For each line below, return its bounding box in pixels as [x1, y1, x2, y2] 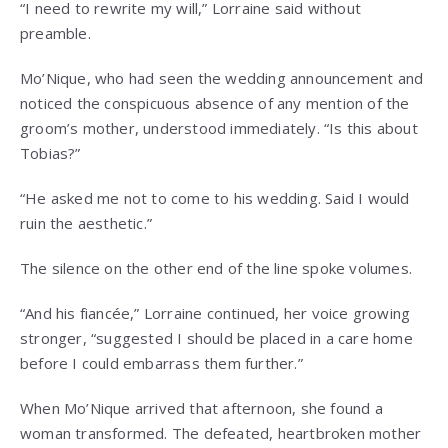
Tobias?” [20, 143, 81, 164]
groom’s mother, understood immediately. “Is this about [20, 118, 418, 139]
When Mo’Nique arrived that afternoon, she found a [20, 398, 383, 419]
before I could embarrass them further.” [20, 353, 303, 374]
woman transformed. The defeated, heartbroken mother [20, 423, 422, 444]
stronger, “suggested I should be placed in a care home [20, 328, 413, 349]
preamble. [20, 23, 91, 44]
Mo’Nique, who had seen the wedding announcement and [20, 68, 424, 89]
